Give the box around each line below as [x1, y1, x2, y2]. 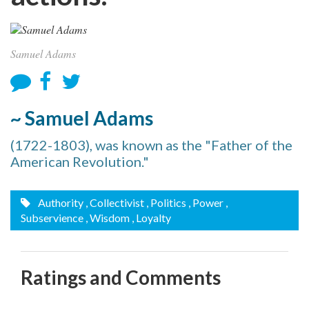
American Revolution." [10, 153, 149, 170]
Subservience [21, 211, 83, 224]
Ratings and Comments [21, 266, 221, 289]
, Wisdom [86, 211, 130, 224]
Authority [36, 196, 83, 209]
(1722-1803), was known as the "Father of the [10, 137, 292, 153]
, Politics [146, 196, 186, 209]
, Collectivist [86, 196, 144, 209]
